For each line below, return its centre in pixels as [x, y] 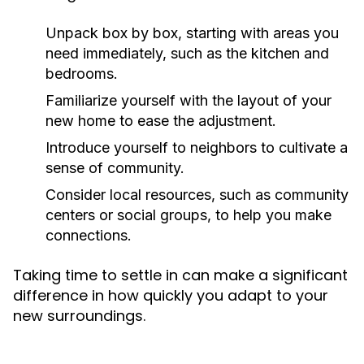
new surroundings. [79, 316]
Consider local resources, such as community [197, 195]
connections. [89, 235]
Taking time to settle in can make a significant [180, 275]
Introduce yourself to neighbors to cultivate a [197, 147]
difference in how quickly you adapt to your [171, 295]
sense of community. [115, 168]
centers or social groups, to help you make [188, 215]
